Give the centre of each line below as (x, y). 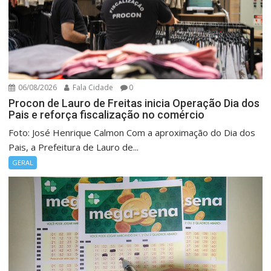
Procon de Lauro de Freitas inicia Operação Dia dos (134, 103)
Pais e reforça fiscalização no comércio (107, 115)
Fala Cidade (92, 88)
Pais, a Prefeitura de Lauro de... (74, 147)
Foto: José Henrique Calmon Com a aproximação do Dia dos (132, 133)
